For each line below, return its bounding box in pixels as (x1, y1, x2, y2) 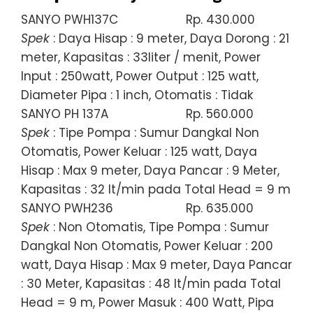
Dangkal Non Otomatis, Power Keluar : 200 (21, 237, 273, 254)
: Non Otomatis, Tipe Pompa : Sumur (50, 218, 269, 235)
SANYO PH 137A (21, 105, 108, 122)
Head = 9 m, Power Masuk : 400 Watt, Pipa (21, 293, 274, 311)
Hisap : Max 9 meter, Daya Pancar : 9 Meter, (21, 161, 279, 179)
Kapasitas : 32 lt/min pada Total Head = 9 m (21, 180, 291, 198)
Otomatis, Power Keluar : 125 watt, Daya (21, 143, 257, 160)
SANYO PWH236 (21, 199, 113, 217)
